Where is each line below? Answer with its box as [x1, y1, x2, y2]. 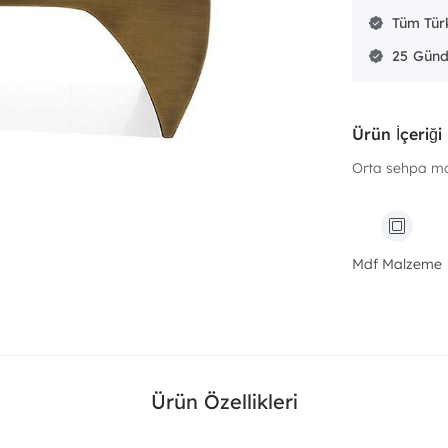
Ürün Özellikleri [150, 389, 298, 414]
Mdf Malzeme [352, 255, 442, 273]
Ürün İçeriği [352, 124, 442, 144]
